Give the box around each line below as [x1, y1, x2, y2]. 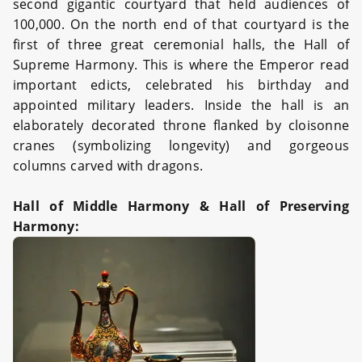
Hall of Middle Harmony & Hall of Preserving [13, 196, 349, 215]
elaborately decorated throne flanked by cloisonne [13, 116, 349, 134]
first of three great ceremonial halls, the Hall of [13, 35, 349, 53]
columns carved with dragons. [13, 156, 204, 175]
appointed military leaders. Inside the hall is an [13, 95, 349, 114]
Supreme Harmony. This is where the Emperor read [13, 55, 349, 74]
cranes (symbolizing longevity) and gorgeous [13, 136, 349, 154]
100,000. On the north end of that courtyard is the [13, 15, 349, 33]
